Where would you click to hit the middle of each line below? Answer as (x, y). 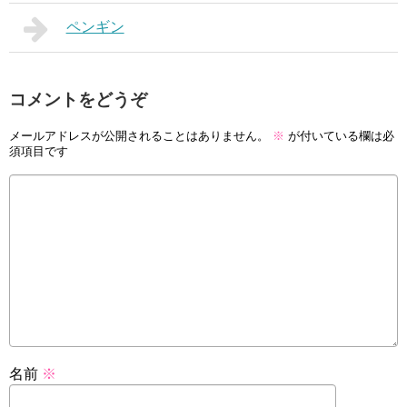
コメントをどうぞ (78, 100)
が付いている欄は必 (339, 136)
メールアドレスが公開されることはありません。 (139, 136)
